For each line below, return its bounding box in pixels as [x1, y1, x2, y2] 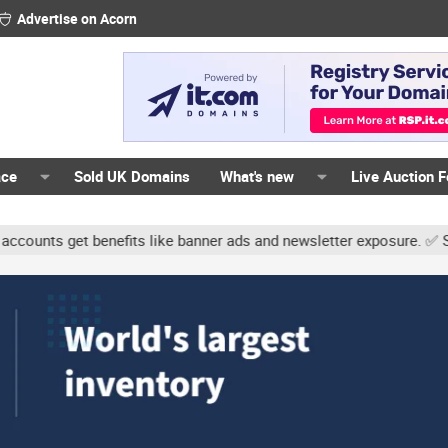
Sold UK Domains [74, 166, 191, 186]
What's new [220, 166, 295, 186]
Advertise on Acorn [16, 9, 137, 28]
